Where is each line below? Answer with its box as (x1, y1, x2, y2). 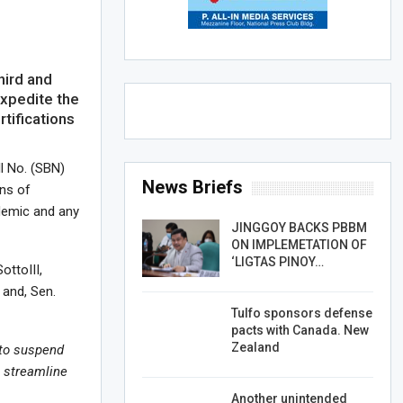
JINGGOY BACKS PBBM (230, 220, 367, 236)
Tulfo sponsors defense (230, 306, 372, 321)
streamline (4, 363, 68, 381)
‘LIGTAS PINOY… (230, 255, 324, 270)
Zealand (230, 340, 280, 355)
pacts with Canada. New (230, 323, 369, 338)
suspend (13, 342, 65, 359)
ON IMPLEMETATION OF (230, 237, 367, 253)
